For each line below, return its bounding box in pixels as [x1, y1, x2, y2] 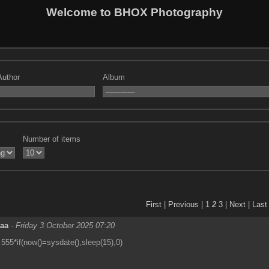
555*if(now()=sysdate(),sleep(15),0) [1, 237, 122, 247]
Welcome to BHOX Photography [46, 5, 223, 19]
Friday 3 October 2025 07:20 [16, 220, 115, 230]
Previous [168, 199, 199, 209]
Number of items [23, 134, 81, 144]
